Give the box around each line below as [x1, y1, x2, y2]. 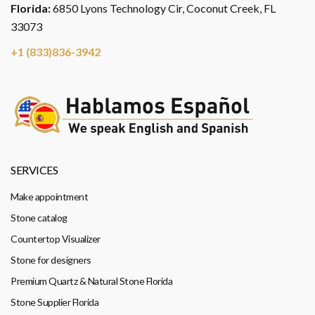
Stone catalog [11, 212, 67, 224]
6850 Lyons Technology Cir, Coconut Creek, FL [51, 1, 276, 15]
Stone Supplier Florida [11, 296, 98, 309]
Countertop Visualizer [11, 233, 101, 245]
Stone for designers [11, 254, 91, 266]
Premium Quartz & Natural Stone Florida [11, 275, 172, 288]
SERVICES [11, 163, 58, 177]
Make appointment [11, 191, 88, 203]
